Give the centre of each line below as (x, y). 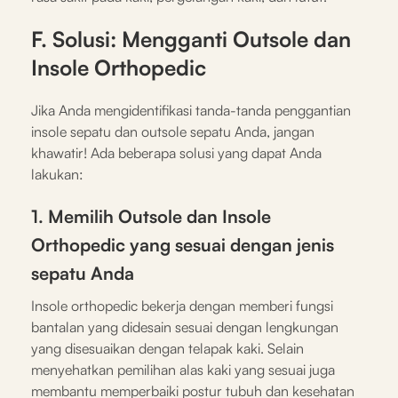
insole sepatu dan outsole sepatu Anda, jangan (173, 131)
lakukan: (57, 174)
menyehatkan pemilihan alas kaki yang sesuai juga (183, 369)
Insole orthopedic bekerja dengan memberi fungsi (182, 305)
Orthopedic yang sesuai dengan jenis (183, 244)
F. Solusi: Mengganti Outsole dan (191, 39)
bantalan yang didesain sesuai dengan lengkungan (185, 326)
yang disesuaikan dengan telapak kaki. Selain (167, 348)
